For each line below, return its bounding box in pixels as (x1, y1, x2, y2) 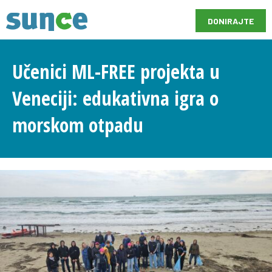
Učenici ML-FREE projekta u (12, 58, 220, 85)
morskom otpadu (12, 112, 143, 138)
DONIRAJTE (208, 16, 254, 26)
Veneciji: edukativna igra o (12, 85, 219, 112)
